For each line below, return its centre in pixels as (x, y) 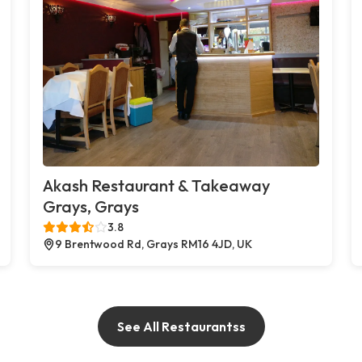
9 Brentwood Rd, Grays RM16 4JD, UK (154, 244)
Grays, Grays (91, 206)
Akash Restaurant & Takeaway (157, 185)
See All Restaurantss (181, 326)
